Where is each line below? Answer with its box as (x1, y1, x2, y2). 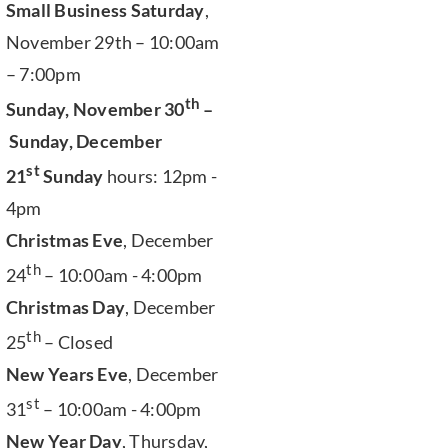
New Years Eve (5, 362, 129, 385)
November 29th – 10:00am (5, 30, 220, 53)
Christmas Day (5, 295, 126, 318)
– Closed (40, 330, 114, 353)
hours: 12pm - (103, 164, 218, 187)
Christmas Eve (5, 228, 124, 251)
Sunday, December (5, 129, 163, 152)
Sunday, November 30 (5, 97, 185, 120)
